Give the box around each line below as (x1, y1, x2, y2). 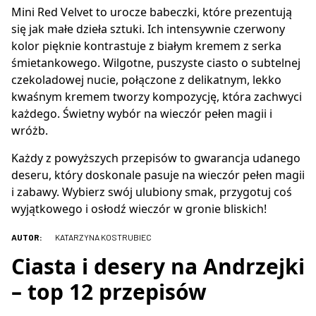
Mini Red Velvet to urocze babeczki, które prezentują (11, 4, 292, 20)
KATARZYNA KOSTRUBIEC (54, 231, 152, 242)
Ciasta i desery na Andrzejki (11, 251, 305, 281)
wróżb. (11, 122, 48, 138)
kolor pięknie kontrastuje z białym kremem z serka (11, 37, 281, 54)
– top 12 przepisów (11, 276, 207, 306)
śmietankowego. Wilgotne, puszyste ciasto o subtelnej (11, 54, 300, 71)
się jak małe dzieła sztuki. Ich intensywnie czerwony (11, 20, 285, 37)
